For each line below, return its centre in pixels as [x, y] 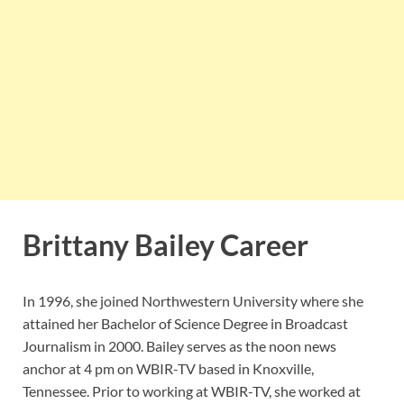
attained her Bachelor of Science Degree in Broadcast [185, 323]
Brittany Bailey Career [165, 244]
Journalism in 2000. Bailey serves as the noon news [179, 345]
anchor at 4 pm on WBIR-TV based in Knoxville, [168, 368]
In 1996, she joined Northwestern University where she [193, 300]
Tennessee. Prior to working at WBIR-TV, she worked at [192, 390]
